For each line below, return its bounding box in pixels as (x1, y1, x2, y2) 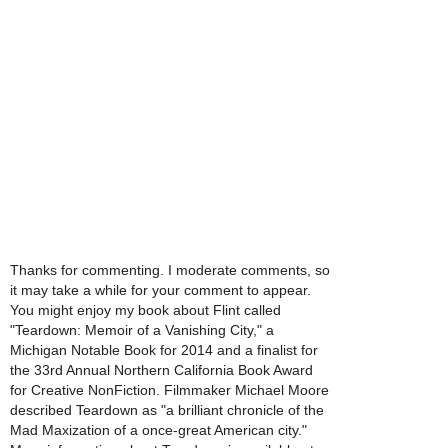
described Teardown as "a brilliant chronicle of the (10, 402, 324, 419)
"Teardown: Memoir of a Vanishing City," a (10, 322, 274, 339)
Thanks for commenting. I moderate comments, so (10, 262, 330, 279)
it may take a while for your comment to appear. (10, 282, 311, 299)
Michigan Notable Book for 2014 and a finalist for (10, 342, 318, 359)
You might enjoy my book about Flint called (10, 302, 281, 319)
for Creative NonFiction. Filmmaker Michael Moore (10, 382, 329, 399)
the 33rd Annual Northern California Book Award (10, 362, 313, 379)
